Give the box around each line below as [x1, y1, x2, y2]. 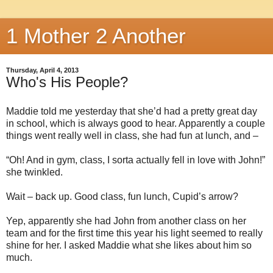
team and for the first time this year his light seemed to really [6, 227, 263, 238]
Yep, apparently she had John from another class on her [6, 215, 246, 226]
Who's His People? [6, 74, 128, 90]
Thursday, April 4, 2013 [6, 66, 79, 74]
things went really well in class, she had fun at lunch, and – [6, 130, 258, 141]
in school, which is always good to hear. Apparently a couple [6, 118, 265, 129]
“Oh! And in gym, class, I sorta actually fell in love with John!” [6, 154, 265, 165]
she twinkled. [6, 166, 63, 177]
